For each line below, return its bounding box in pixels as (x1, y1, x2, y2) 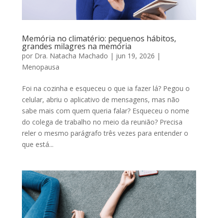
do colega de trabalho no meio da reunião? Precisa (21, 117, 182, 127)
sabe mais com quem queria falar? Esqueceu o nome (21, 106, 189, 116)
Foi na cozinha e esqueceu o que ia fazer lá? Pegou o (21, 84, 190, 93)
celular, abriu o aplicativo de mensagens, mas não (21, 95, 180, 105)
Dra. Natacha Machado (34, 51, 108, 61)
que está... (21, 140, 54, 149)
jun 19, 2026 (115, 51, 155, 61)
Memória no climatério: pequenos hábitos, (21, 33, 176, 44)
